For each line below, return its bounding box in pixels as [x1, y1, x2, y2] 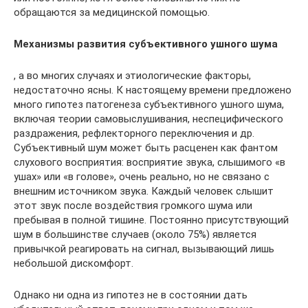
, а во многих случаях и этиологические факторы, [14, 69, 251, 82]
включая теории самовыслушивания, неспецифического [14, 113, 283, 125]
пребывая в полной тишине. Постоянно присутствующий [14, 214, 289, 226]
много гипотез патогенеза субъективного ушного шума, [14, 98, 284, 111]
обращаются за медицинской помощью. [14, 6, 210, 19]
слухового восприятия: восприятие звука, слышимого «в [14, 156, 285, 168]
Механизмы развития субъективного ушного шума [14, 38, 278, 50]
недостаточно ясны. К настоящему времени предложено [14, 84, 291, 96]
